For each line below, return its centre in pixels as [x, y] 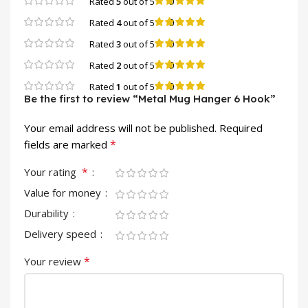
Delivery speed [62, 234]
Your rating [53, 172]
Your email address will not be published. [120, 128]
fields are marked [67, 145]
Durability [48, 213]
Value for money [64, 193]
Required [241, 128]
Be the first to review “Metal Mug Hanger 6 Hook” [150, 99]
